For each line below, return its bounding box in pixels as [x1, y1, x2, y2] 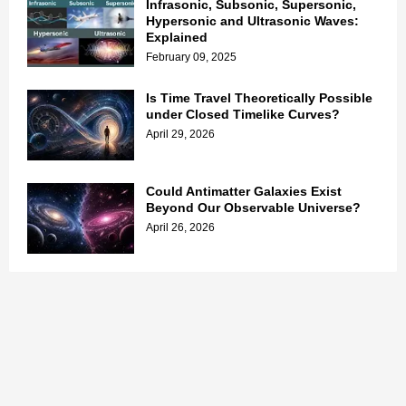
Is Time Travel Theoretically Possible [146, 90, 372, 105]
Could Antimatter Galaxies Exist [146, 183, 342, 198]
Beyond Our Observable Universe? [146, 199, 361, 215]
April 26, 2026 [146, 220, 215, 234]
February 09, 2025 [146, 50, 237, 63]
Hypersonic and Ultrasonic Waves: [146, 13, 359, 28]
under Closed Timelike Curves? [146, 106, 340, 121]
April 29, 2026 [146, 127, 215, 140]
